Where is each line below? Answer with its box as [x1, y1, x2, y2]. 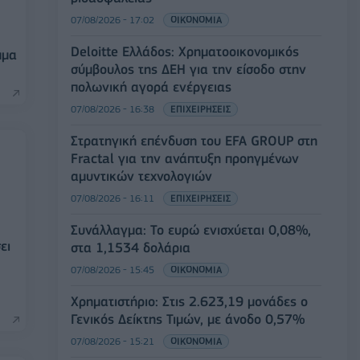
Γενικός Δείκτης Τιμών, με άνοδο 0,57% [71, 311, 305, 327]
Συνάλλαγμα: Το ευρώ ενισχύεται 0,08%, [71, 222, 311, 238]
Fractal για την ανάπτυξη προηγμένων [71, 150, 299, 166]
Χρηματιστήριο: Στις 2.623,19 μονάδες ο [71, 293, 308, 309]
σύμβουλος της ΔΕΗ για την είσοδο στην [71, 61, 306, 77]
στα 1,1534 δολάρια [71, 239, 190, 256]
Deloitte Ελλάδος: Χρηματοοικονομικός [71, 43, 299, 59]
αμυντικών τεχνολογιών [71, 168, 212, 184]
